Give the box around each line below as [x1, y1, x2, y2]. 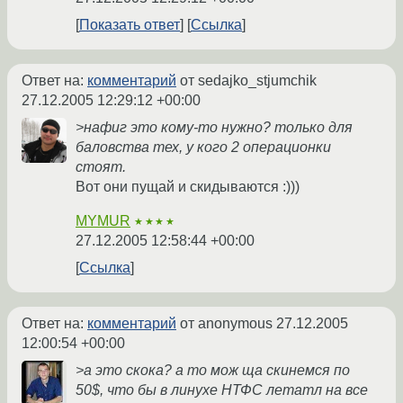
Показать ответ [79, 17, 180, 33]
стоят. [76, 159, 126, 175]
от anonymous [176, 316, 276, 332]
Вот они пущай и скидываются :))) [76, 179, 300, 195]
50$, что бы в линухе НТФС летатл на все [76, 382, 368, 399]
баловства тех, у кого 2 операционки [76, 139, 331, 156]
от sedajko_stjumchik [176, 73, 317, 89]
